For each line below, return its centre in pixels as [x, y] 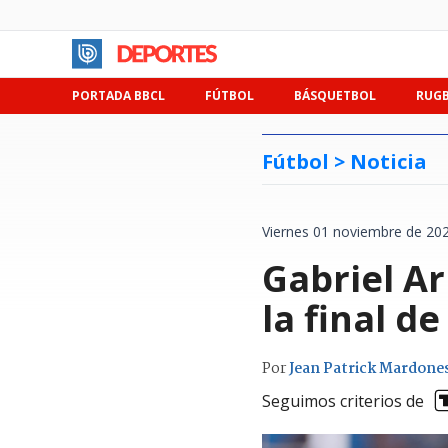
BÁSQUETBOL [335, 95]
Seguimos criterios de [343, 400]
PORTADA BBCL [118, 95]
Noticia [388, 161]
